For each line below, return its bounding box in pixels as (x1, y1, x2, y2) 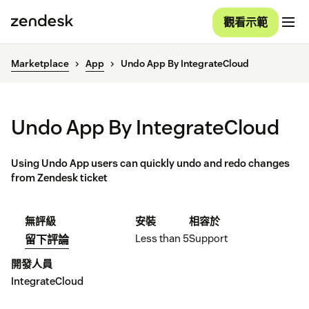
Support (189, 232, 228, 246)
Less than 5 (135, 232, 189, 246)
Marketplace (11, 57, 69, 70)
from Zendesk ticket (11, 171, 108, 185)
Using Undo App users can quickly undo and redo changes (11, 157, 290, 170)
